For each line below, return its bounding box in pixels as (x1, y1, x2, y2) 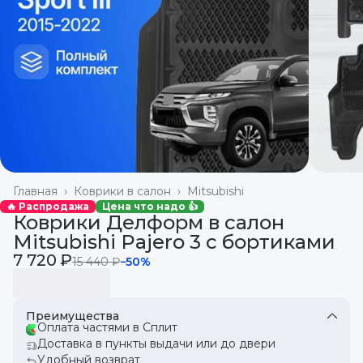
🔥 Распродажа (6, 199, 89, 212)
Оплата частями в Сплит (37, 319, 177, 335)
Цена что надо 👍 (102, 199, 198, 212)
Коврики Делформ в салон (13, 210, 284, 234)
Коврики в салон (74, 183, 171, 199)
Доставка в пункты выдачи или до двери (37, 335, 275, 351)
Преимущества (26, 308, 119, 323)
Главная (13, 183, 58, 199)
